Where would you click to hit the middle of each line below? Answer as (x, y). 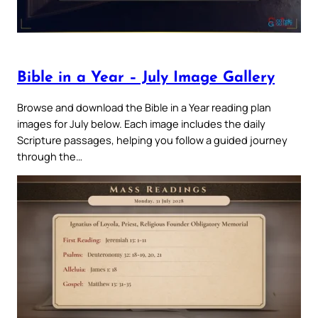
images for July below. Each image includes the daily (141, 124)
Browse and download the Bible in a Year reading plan (144, 108)
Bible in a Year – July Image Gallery (146, 77)
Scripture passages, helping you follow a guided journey (152, 140)
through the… (50, 157)
